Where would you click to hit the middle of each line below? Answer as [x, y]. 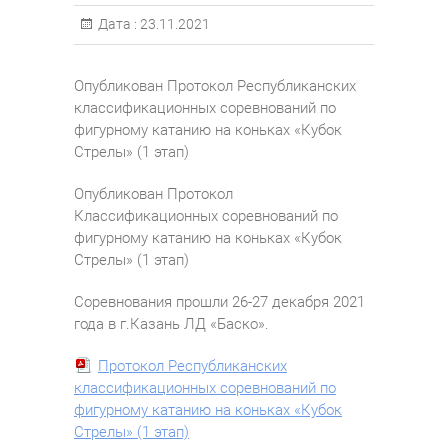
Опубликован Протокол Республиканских [215, 85]
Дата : [117, 23]
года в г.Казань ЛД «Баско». [171, 323]
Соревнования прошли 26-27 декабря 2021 [219, 301]
